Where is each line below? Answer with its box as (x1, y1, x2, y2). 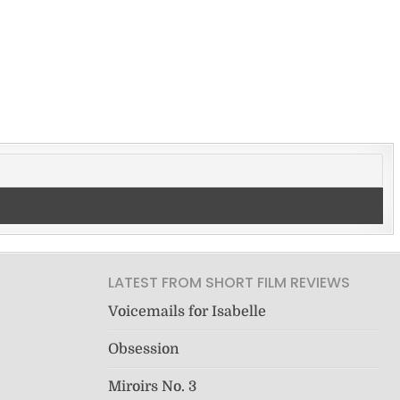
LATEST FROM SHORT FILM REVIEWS (107, 272, 350, 294)
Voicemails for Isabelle (107, 304, 266, 321)
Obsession (107, 341, 179, 358)
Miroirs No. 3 (107, 379, 196, 396)
